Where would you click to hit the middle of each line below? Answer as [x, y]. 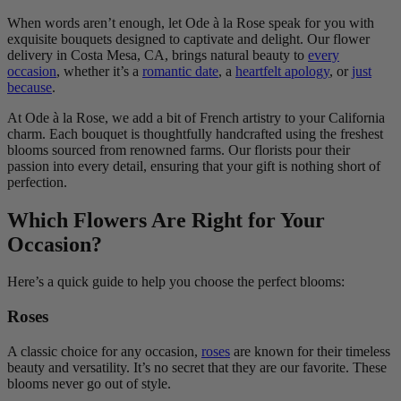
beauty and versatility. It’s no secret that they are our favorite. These [197, 367]
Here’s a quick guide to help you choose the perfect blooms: [176, 282]
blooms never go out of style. [89, 383]
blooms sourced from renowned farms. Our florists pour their [179, 149]
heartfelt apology [282, 71]
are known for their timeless [310, 351]
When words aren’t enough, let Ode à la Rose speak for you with [191, 22]
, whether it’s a [99, 71]
